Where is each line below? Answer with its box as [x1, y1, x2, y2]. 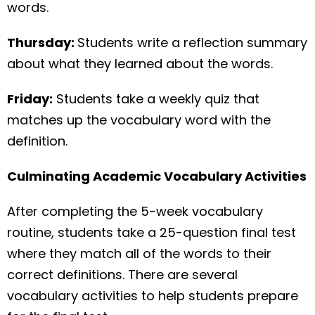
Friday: [7, 89, 53, 108]
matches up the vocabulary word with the [7, 110, 271, 129]
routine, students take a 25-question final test [7, 223, 296, 241]
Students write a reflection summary [77, 33, 307, 51]
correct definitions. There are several [7, 265, 238, 283]
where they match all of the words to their [7, 244, 271, 262]
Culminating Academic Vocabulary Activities [7, 167, 307, 185]
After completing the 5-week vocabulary [7, 202, 263, 220]
